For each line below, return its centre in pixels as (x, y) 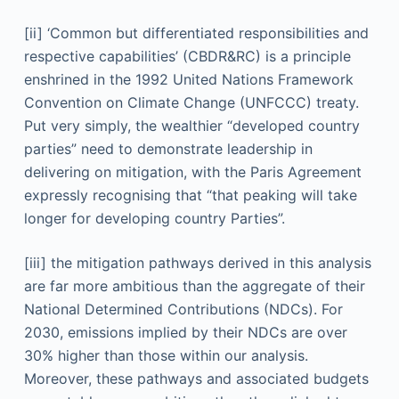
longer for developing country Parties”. (154, 218)
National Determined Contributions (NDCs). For (183, 309)
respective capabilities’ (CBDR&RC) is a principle (187, 56)
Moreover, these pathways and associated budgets (196, 379)
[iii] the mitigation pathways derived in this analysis (197, 263)
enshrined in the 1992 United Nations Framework (188, 79)
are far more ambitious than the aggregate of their (194, 286)
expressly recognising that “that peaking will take (190, 195)
